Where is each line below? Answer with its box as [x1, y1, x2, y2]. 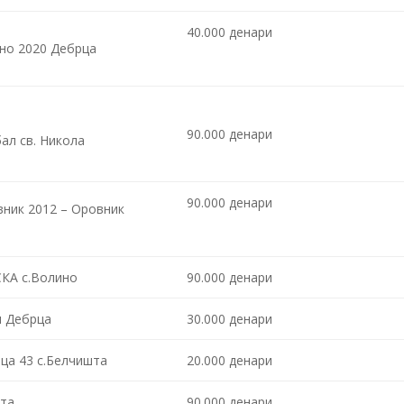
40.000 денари [186, 23, 272, 41]
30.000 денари [186, 309, 272, 327]
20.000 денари [186, 351, 272, 369]
